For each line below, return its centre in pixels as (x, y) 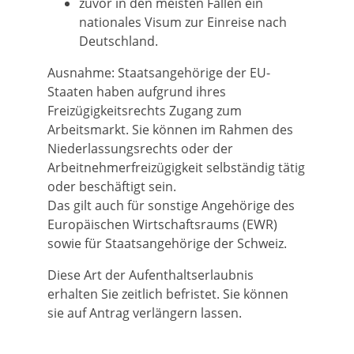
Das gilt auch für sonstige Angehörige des (171, 205)
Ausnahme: (81, 73)
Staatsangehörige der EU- (192, 73)
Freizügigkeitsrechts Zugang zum (145, 111)
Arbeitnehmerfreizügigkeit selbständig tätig (176, 168)
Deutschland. (119, 41)
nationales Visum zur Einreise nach (183, 22)
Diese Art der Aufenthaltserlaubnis (151, 275)
